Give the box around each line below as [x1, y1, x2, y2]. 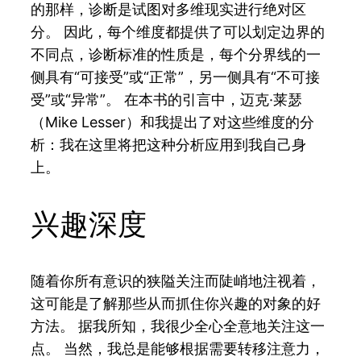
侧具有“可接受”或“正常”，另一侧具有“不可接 [31, 68, 321, 85]
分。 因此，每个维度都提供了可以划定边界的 [31, 23, 326, 40]
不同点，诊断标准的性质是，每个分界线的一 [31, 45, 322, 63]
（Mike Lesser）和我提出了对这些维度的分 [31, 113, 315, 131]
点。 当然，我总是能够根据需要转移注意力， [31, 339, 326, 357]
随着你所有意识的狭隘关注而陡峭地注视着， [31, 272, 322, 289]
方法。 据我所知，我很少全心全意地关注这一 [31, 317, 326, 334]
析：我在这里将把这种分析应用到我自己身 [31, 135, 307, 153]
